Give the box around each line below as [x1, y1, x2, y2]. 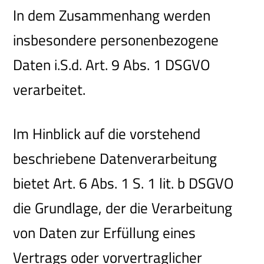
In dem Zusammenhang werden [13, 4, 211, 27]
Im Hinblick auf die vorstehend [13, 122, 201, 145]
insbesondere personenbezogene [13, 28, 219, 51]
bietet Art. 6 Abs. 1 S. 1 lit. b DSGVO [13, 171, 235, 194]
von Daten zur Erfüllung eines [13, 221, 196, 244]
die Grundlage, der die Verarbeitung [13, 196, 233, 219]
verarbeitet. [13, 78, 86, 101]
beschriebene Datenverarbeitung [13, 147, 217, 170]
